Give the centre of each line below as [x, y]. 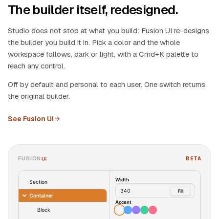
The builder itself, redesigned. [93, 10]
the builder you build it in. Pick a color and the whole [94, 42]
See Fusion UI [31, 119]
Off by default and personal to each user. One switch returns [107, 84]
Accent [123, 202]
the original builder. [39, 96]
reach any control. [36, 66]
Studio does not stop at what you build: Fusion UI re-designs [109, 31]
